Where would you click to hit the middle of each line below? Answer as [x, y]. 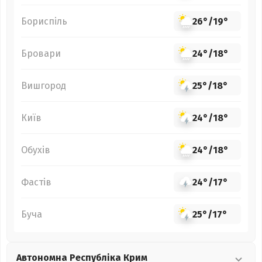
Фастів [36, 182]
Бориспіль [44, 21]
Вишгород [44, 85]
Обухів [36, 150]
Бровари [41, 53]
